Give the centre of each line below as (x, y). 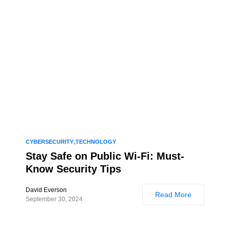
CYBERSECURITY (50, 142)
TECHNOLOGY (96, 142)
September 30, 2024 (54, 199)
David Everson (46, 190)
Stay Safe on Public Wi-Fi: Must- (105, 156)
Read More (173, 195)
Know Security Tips (73, 169)
